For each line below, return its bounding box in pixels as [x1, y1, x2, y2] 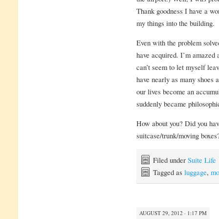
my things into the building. [136, 18, 215, 28]
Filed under [153, 155, 188, 165]
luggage [184, 167, 207, 177]
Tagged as [153, 167, 184, 177]
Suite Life [187, 155, 216, 165]
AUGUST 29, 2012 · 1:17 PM [139, 209, 207, 217]
